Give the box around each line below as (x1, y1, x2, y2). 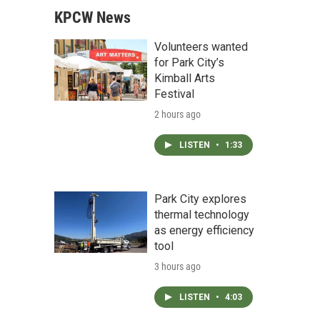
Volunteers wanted (154, 40, 248, 54)
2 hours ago (154, 109, 201, 120)
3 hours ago (154, 261, 201, 272)
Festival (154, 87, 194, 101)
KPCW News (54, 9, 131, 26)
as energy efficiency (154, 224, 254, 237)
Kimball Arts (154, 71, 215, 85)
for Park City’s (154, 56, 224, 69)
